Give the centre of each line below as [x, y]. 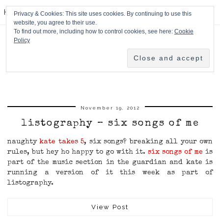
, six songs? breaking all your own [149, 142]
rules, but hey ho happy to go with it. [78, 152]
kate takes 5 [62, 142]
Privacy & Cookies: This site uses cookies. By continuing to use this [103, 14]
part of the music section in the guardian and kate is [110, 163]
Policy [22, 40]
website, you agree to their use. [55, 23]
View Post [110, 207]
